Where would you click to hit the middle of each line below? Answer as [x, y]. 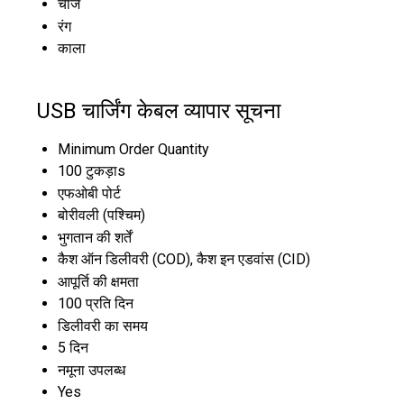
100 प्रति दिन [96, 304]
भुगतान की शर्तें [95, 238]
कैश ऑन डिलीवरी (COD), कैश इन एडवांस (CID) [184, 260]
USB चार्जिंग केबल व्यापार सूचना [158, 110]
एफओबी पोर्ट [89, 194]
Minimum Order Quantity [133, 150]
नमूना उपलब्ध [92, 371]
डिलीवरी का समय [103, 326]
